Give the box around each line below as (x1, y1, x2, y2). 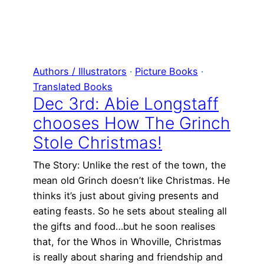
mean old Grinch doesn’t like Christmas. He (33, 174, 230, 187)
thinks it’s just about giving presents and (33, 190, 219, 202)
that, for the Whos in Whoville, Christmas (33, 236, 222, 248)
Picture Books (135, 65, 198, 78)
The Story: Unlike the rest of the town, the (33, 159, 226, 171)
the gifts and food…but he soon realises (33, 220, 216, 233)
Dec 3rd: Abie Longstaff (33, 94, 219, 114)
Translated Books (33, 81, 113, 93)
